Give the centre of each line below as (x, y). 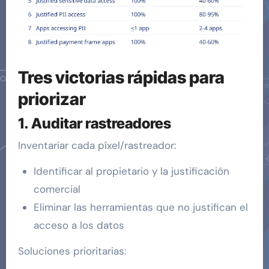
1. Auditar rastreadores (94, 123)
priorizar (52, 99)
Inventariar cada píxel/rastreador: (97, 146)
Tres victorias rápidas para (121, 78)
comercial (57, 189)
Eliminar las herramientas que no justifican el (141, 207)
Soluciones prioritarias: (72, 251)
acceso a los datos (79, 225)
